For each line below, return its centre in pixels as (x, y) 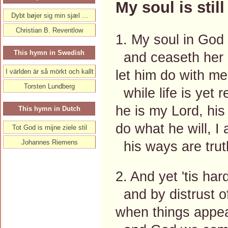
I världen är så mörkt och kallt (49, 72)
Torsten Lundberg (49, 86)
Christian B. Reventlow (49, 30)
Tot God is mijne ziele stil (49, 127)
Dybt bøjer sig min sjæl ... (49, 16)
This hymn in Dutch (49, 109)
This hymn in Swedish (49, 53)
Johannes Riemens (49, 142)
